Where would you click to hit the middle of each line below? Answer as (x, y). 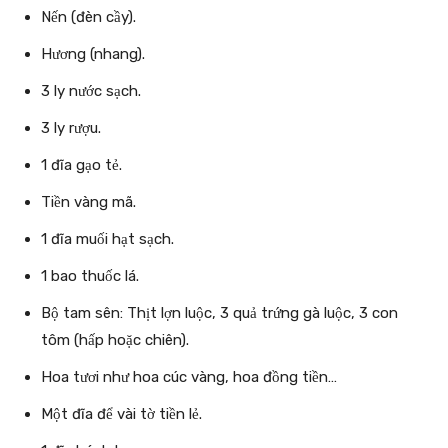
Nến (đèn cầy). (88, 17)
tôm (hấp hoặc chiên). (115, 340)
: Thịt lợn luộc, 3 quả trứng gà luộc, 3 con (259, 313)
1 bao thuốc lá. (90, 276)
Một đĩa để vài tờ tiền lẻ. (121, 414)
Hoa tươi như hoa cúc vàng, (137, 377)
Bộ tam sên (80, 313)
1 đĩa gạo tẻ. (81, 165)
